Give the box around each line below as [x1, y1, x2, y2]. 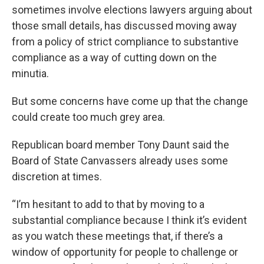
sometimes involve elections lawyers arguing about [12, 4, 252, 16]
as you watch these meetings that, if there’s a [12, 230, 223, 242]
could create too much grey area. [12, 111, 165, 123]
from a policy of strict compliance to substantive [12, 35, 239, 48]
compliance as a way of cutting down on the [12, 51, 217, 64]
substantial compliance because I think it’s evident [12, 214, 247, 226]
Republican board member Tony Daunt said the [12, 138, 229, 151]
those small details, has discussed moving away [12, 19, 237, 32]
